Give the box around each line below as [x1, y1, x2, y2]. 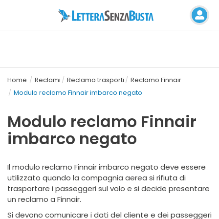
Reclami [35, 75, 61, 85]
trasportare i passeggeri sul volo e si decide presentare [7, 183, 210, 194]
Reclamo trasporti [67, 75, 124, 85]
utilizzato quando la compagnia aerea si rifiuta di [7, 173, 186, 183]
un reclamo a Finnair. [7, 194, 81, 204]
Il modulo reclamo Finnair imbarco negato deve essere [7, 162, 206, 172]
